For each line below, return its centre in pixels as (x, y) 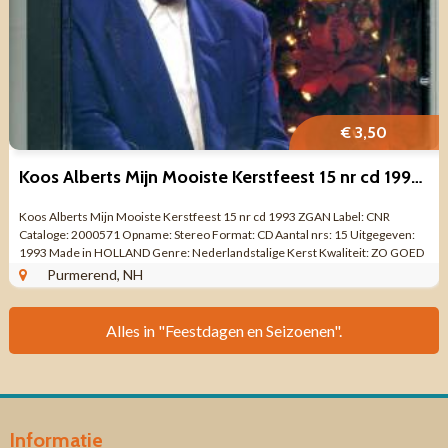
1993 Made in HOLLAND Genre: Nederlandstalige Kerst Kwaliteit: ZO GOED (221, 253)
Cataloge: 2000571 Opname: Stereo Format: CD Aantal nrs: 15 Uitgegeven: (216, 235)
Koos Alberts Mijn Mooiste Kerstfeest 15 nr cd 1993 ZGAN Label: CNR (204, 217)
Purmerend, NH (94, 275)
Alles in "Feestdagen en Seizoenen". (223, 331)
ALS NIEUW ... (55, 271)
